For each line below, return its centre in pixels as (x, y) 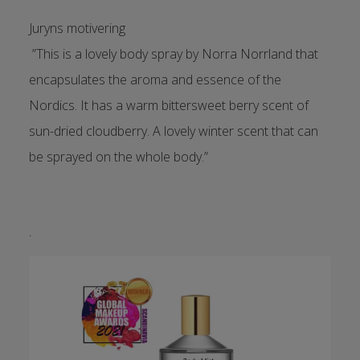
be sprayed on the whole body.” (118, 156)
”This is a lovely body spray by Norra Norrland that (173, 53)
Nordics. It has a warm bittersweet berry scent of (168, 105)
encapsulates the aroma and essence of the (155, 79)
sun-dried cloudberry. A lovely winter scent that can (173, 131)
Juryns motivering (77, 28)
